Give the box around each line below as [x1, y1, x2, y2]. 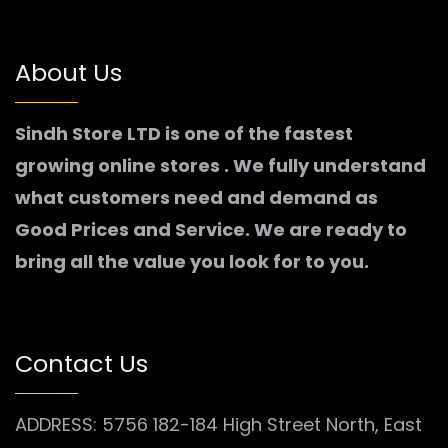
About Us [15, 56, 122, 90]
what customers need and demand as [15, 185, 378, 211]
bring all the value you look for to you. [15, 249, 369, 275]
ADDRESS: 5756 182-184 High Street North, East [15, 412, 422, 438]
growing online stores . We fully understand [15, 153, 426, 179]
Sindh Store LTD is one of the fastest [15, 121, 353, 147]
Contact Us [15, 347, 148, 381]
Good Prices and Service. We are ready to [15, 217, 407, 243]
